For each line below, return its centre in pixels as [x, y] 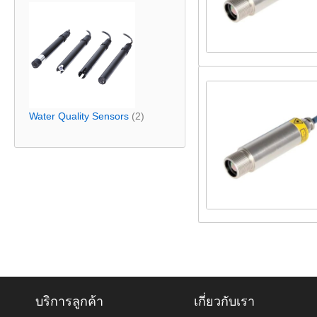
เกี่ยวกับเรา [224, 301]
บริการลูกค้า [69, 301]
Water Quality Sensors [79, 116]
